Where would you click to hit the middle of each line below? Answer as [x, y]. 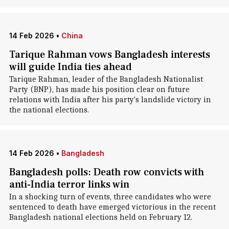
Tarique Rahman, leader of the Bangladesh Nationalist [106, 79]
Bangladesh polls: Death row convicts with [106, 172]
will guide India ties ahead [70, 67]
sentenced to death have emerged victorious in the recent [112, 207]
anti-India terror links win [69, 185]
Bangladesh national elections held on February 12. [100, 217]
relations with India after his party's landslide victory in [110, 100]
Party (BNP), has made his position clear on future [99, 89]
